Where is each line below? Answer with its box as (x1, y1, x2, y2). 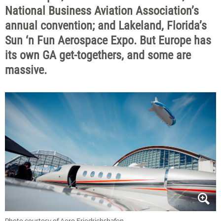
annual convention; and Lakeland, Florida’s (5, 19, 207, 33)
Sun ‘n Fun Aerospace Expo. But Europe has (5, 34, 211, 47)
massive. (5, 63, 47, 77)
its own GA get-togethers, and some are (5, 48, 191, 62)
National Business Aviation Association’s (5, 4, 199, 18)
